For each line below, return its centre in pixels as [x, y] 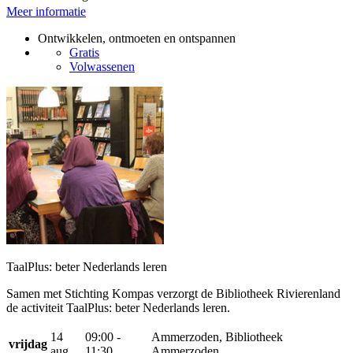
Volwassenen [102, 66]
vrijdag [28, 344]
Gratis [84, 52]
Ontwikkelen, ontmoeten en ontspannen [137, 38]
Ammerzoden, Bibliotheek [217, 336]
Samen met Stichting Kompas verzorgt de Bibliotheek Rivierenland [173, 293]
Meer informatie [46, 11]
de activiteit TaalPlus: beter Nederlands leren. [118, 307]
